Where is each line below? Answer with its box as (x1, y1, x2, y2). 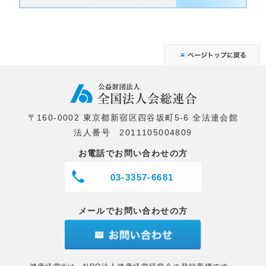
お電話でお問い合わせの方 (78, 148, 188, 159)
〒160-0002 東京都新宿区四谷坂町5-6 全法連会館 (27, 113, 239, 123)
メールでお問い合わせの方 (78, 206, 188, 216)
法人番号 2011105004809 (74, 128, 192, 138)
